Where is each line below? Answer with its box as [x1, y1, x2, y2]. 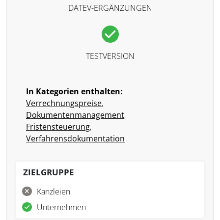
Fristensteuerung [26, 121, 90, 132]
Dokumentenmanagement [26, 110, 124, 120]
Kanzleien [37, 186, 70, 197]
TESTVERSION [85, 51, 135, 61]
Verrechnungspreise [26, 98, 102, 109]
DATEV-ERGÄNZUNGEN [68, 2, 152, 13]
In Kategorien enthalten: [26, 86, 123, 97]
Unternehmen [37, 202, 86, 213]
